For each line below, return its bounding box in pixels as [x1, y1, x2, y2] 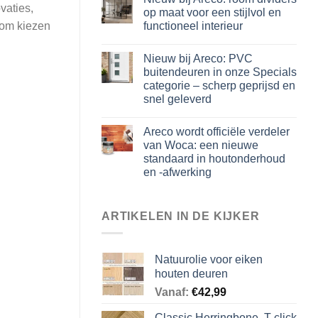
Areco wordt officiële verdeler [143, 125, 290, 138]
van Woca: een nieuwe [143, 138, 258, 151]
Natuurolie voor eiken [155, 253, 263, 266]
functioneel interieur [143, 19, 243, 32]
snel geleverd [143, 92, 212, 105]
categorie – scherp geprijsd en [143, 79, 295, 92]
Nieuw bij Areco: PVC [143, 52, 253, 65]
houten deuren [155, 268, 228, 280]
